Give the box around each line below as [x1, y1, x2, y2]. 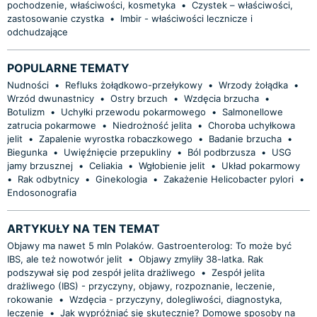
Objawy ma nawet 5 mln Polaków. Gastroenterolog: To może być [7, 239, 292, 251]
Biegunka [7, 146, 47, 158]
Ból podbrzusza [188, 146, 255, 158]
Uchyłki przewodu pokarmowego [61, 105, 206, 117]
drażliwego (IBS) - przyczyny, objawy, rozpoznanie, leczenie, [7, 279, 275, 292]
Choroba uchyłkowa [208, 119, 295, 131]
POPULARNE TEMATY [7, 60, 129, 75]
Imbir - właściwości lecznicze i [120, 12, 253, 24]
